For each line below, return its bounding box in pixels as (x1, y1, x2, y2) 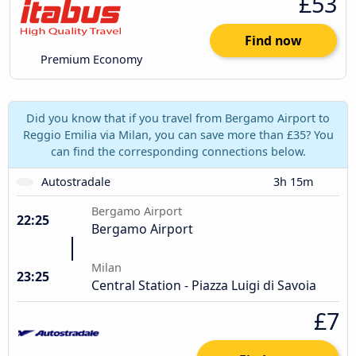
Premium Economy (37, 52, 143, 68)
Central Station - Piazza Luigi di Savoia (91, 276, 316, 294)
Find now (244, 32, 302, 50)
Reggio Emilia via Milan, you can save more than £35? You (22, 126, 334, 142)
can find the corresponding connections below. (50, 143, 306, 159)
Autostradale (41, 173, 111, 189)
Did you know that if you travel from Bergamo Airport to (26, 110, 330, 126)
